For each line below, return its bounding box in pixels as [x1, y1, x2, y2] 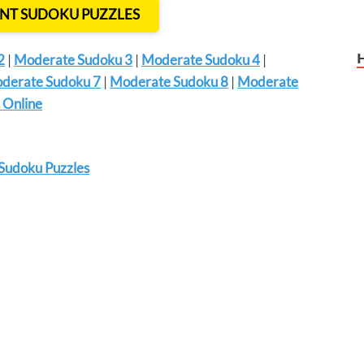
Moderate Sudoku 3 [14, 50, 132, 68]
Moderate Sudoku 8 [110, 72, 228, 90]
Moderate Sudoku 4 [141, 50, 260, 68]
